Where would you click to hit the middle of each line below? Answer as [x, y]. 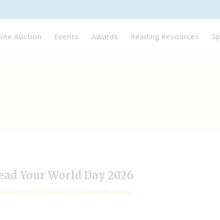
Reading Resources [165, 36]
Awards [105, 36]
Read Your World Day [102, 192]
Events [67, 36]
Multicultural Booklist [37, 192]
